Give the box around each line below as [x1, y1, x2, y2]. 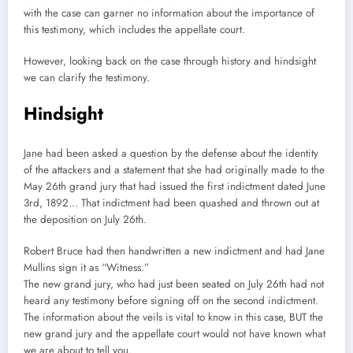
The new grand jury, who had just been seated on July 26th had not [24, 277, 324, 292]
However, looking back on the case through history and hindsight [24, 54, 316, 69]
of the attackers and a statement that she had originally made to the [24, 162, 325, 177]
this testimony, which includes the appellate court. [24, 22, 248, 37]
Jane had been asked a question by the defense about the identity [24, 145, 318, 161]
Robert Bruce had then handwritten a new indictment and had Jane [24, 243, 325, 259]
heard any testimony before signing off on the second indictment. [24, 293, 318, 309]
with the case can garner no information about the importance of [24, 6, 314, 20]
